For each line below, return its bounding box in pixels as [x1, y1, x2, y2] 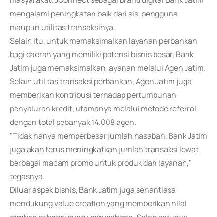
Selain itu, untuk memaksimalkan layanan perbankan [10, 35, 197, 46]
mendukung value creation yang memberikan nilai [10, 198, 186, 209]
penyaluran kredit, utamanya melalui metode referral [10, 103, 196, 114]
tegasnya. [10, 171, 45, 182]
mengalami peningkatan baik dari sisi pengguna [10, 8, 178, 19]
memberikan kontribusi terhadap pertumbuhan [10, 90, 176, 100]
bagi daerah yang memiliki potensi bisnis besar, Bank [10, 49, 194, 60]
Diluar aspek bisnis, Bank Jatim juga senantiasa [10, 185, 176, 195]
